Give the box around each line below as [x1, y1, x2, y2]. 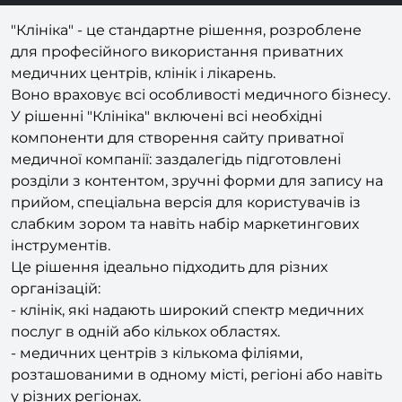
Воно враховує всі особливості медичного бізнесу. [11, 85, 390, 103]
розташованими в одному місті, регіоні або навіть [11, 365, 382, 383]
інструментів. [11, 236, 110, 254]
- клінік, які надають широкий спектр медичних [11, 301, 363, 319]
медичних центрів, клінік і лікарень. [11, 64, 275, 82]
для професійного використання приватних [11, 42, 343, 60]
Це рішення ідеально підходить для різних [11, 258, 328, 275]
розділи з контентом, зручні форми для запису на [11, 171, 383, 189]
